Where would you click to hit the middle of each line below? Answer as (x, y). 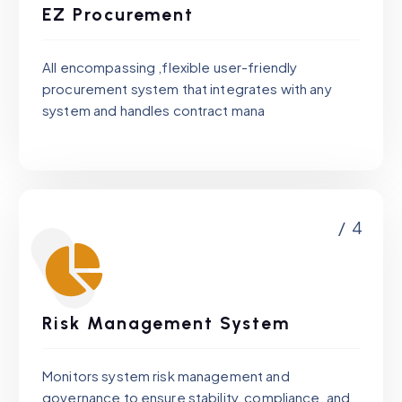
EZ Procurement (118, 14)
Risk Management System (166, 323)
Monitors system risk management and (166, 375)
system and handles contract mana (154, 109)
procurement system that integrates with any (187, 88)
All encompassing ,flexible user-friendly (170, 66)
